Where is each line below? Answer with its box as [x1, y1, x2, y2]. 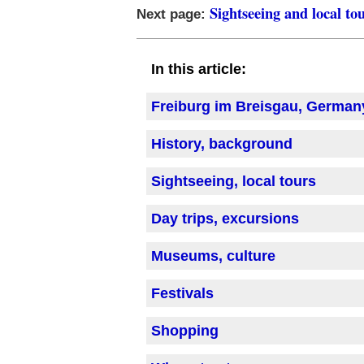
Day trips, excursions [151, 210, 299, 227]
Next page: [136, 6, 210, 23]
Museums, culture [151, 248, 275, 265]
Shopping [151, 323, 219, 340]
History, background [151, 136, 292, 153]
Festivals [151, 285, 214, 302]
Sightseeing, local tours [151, 173, 316, 190]
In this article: [151, 61, 246, 78]
